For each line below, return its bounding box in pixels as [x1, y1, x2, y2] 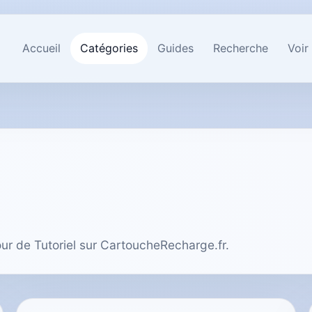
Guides [157, 40, 194, 55]
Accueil [22, 40, 61, 55]
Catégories [79, 40, 138, 55]
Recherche [212, 40, 268, 55]
